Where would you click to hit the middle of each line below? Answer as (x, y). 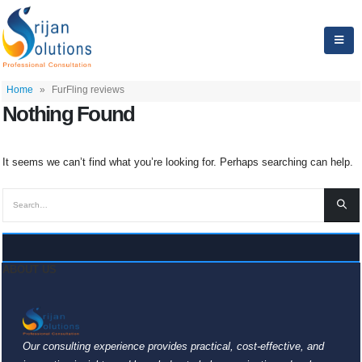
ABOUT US (29, 270)
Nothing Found (69, 114)
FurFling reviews (88, 90)
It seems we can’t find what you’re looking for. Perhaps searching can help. (178, 162)
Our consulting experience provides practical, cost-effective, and (173, 346)
